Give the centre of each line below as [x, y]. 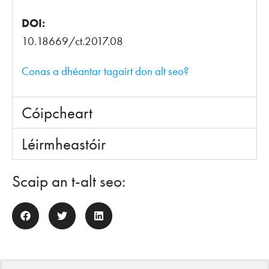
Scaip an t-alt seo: [69, 181]
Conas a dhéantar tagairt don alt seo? [105, 71]
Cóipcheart [57, 113]
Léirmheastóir [64, 144]
